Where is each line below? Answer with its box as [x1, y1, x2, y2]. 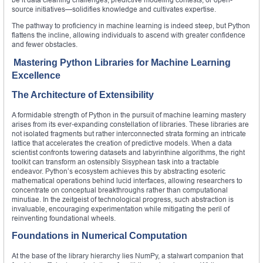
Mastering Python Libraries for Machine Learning [14, 58, 231, 68]
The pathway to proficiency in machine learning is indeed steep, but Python [12, 21, 250, 31]
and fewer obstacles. [12, 40, 77, 49]
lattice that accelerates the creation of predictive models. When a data [12, 139, 232, 148]
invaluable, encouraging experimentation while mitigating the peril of [12, 204, 230, 214]
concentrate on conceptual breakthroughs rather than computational [12, 186, 228, 195]
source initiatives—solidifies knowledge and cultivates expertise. [12, 5, 216, 14]
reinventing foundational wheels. [12, 214, 116, 223]
